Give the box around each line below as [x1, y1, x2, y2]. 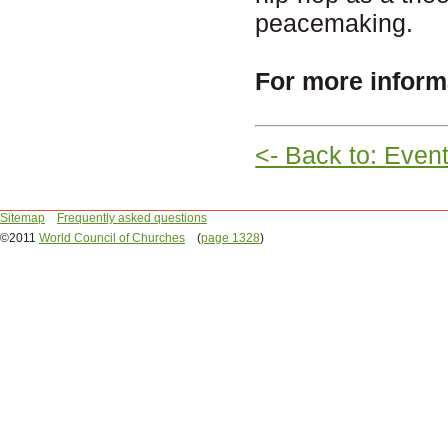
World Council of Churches [39, 230, 185, 245]
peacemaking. [255, 8, 414, 37]
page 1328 [201, 230, 260, 245]
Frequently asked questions [56, 210, 207, 225]
